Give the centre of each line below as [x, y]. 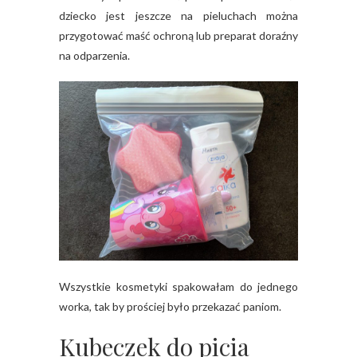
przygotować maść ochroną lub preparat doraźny [178, 36]
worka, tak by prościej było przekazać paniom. [170, 307]
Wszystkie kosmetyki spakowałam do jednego [178, 287]
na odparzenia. [94, 56]
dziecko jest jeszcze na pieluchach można [178, 16]
